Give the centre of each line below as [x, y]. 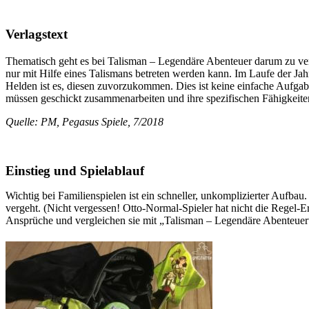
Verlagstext [37, 34]
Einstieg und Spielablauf [75, 171]
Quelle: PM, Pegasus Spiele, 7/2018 [84, 122]
